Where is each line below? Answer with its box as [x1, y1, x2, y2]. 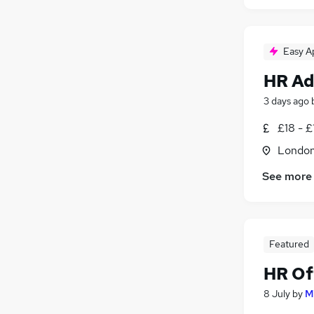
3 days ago [264, 94, 309, 107]
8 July [264, 287, 290, 301]
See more [262, 169, 312, 184]
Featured [268, 238, 309, 251]
